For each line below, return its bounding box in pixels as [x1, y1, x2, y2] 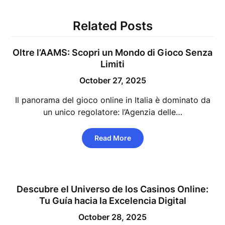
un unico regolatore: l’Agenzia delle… [43, 107, 182, 117]
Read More [94, 134, 131, 142]
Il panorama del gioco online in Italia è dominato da [15, 95, 210, 105]
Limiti [100, 59, 125, 69]
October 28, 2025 [78, 212, 147, 222]
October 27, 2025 [79, 75, 146, 85]
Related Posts [72, 19, 153, 33]
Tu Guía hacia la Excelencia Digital [39, 195, 186, 206]
